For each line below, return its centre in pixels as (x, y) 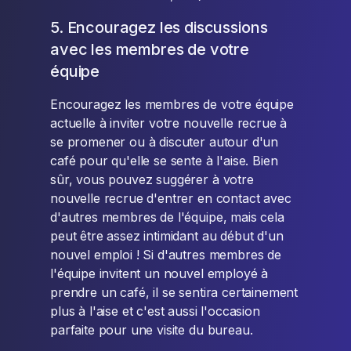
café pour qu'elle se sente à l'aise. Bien (164, 161)
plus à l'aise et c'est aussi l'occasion (155, 311)
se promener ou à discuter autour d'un (165, 142)
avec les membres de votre (150, 50)
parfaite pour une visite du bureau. (152, 330)
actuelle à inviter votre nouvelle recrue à (169, 123)
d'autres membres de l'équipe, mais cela (167, 217)
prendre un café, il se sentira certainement (174, 293)
